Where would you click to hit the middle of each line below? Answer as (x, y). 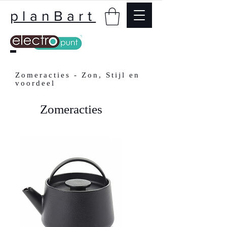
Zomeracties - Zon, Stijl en (78, 75)
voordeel (35, 83)
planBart (53, 16)
